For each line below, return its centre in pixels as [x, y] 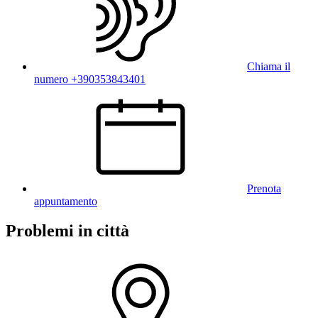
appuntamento [66, 201]
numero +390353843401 [90, 79]
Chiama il [269, 66]
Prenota [264, 188]
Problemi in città [67, 231]
